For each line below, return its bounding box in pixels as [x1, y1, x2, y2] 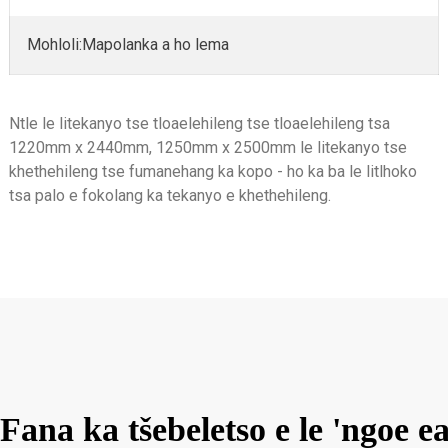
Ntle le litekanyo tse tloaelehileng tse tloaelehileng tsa [8, 113, 390, 133]
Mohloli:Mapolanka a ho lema [27, 34, 230, 54]
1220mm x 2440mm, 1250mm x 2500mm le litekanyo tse [8, 137, 407, 157]
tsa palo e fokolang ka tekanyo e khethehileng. [8, 185, 331, 205]
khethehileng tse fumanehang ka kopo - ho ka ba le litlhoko [8, 161, 417, 181]
